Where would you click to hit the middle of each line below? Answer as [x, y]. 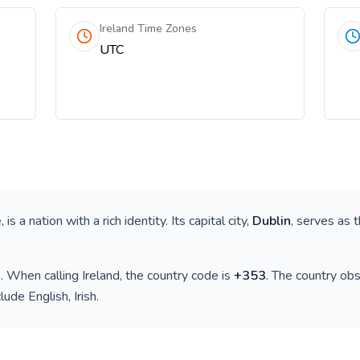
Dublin [272, 221]
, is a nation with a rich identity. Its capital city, [127, 221]
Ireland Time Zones [149, 29]
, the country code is [177, 276]
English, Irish [62, 297]
